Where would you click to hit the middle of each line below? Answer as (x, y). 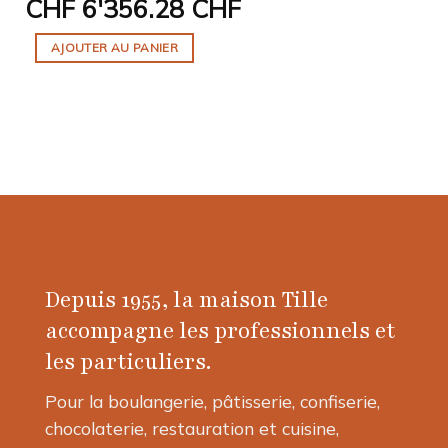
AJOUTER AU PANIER (114, 48)
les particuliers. (128, 362)
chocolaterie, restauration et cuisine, (192, 428)
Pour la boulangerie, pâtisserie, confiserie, (212, 401)
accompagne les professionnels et (220, 331)
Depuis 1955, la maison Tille (186, 300)
